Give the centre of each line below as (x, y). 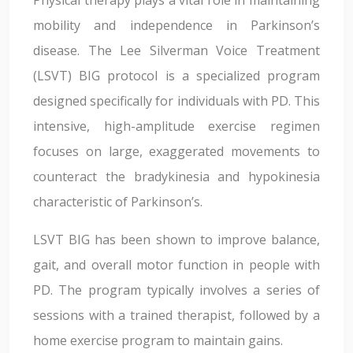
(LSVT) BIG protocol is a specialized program (176, 76)
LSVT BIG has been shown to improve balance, (176, 240)
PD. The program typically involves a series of (176, 290)
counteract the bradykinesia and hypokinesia (176, 176)
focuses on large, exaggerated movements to (176, 151)
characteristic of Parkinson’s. (118, 202)
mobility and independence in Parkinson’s (176, 25)
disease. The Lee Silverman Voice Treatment (176, 50)
